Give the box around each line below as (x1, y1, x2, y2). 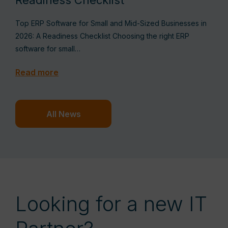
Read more (15, 67, 59, 77)
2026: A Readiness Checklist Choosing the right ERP (15, 32, 189, 40)
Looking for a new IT (15, 191, 207, 216)
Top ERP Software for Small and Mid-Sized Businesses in (15, 19, 207, 27)
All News (46, 108, 81, 119)
